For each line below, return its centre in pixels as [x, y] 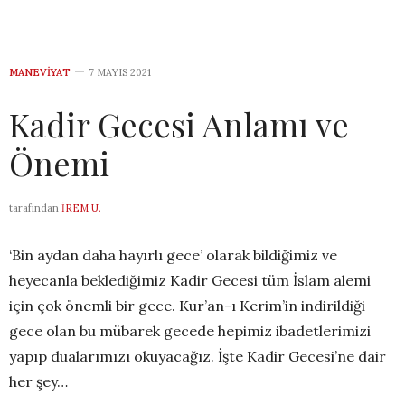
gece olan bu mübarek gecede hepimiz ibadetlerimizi [190, 331]
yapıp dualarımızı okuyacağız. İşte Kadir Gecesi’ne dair [198, 357]
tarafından [34, 208]
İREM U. [81, 208]
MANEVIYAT [40, 73]
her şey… [38, 382]
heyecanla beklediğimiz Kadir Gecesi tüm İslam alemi [190, 281]
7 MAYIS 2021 [120, 73]
